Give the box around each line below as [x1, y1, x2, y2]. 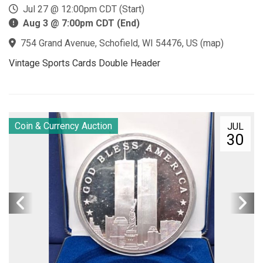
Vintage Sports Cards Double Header [9, 57, 160, 69]
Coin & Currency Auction [15, 120, 112, 131]
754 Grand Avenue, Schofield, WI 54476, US [21, 37, 198, 49]
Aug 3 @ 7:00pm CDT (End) [23, 17, 140, 29]
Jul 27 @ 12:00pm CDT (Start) [18, 3, 144, 15]
